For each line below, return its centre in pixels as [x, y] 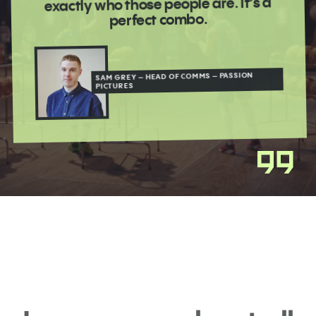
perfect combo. [158, 19]
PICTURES [115, 86]
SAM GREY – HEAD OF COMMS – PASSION [174, 76]
